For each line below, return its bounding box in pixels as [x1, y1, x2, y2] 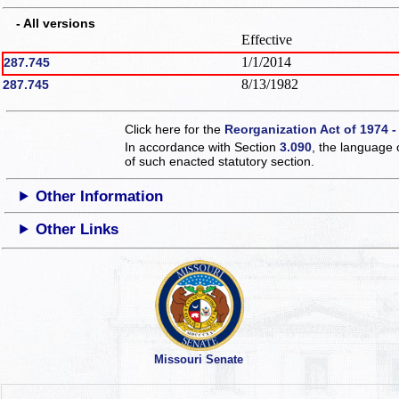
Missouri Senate [153, 353, 243, 367]
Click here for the [125, 121, 225, 136]
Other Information [36, 187, 164, 205]
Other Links [36, 220, 119, 238]
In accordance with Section [125, 139, 281, 154]
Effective [241, 31, 292, 47]
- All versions [4, 15, 95, 30]
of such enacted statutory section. [125, 153, 315, 168]
